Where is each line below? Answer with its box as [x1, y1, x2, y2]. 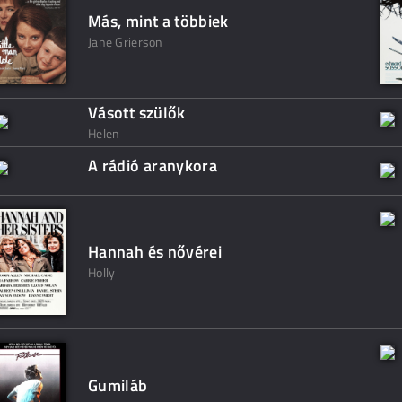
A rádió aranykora [88, 153, 218, 178]
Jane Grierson [88, 32, 163, 51]
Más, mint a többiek [88, 9, 229, 33]
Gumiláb [88, 373, 148, 398]
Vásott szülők [88, 100, 186, 125]
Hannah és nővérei [88, 240, 223, 264]
